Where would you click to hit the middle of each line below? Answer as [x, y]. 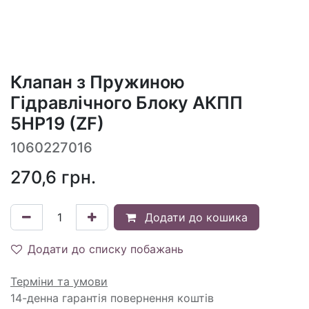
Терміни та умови [59, 281]
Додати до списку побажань [106, 249]
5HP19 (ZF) [57, 123]
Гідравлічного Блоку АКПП [127, 102]
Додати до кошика [195, 217]
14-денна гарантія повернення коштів [112, 298]
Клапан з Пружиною [98, 82]
